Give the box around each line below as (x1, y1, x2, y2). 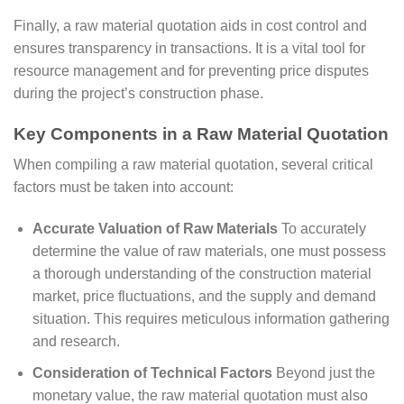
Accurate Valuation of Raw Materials (32, 220, 278, 236)
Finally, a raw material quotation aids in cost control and (14, 17, 367, 33)
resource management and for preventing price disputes (14, 62, 369, 78)
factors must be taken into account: (14, 179, 234, 196)
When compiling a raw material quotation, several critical (14, 157, 373, 173)
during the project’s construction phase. (14, 85, 263, 101)
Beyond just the (271, 364, 375, 381)
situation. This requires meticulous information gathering (32, 310, 390, 326)
